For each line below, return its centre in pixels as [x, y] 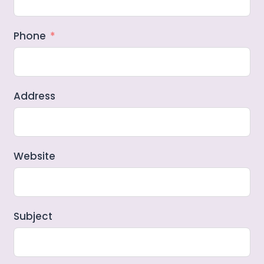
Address [34, 96]
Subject [33, 216]
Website [34, 156]
